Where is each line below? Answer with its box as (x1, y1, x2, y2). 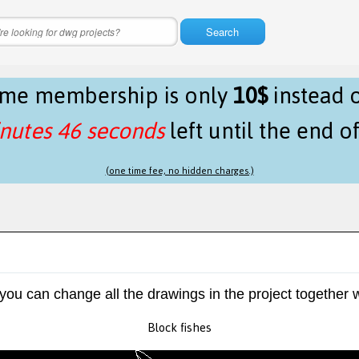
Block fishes (147, 316, 212, 340)
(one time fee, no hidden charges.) (105, 162, 254, 179)
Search (206, 24, 239, 39)
